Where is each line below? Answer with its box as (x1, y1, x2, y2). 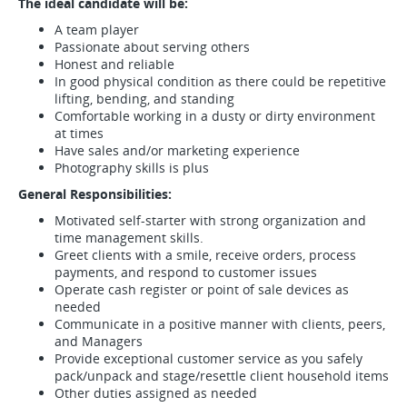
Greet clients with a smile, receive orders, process (55, 246, 356, 263)
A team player (55, 21, 139, 38)
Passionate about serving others (55, 38, 250, 55)
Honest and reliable (55, 55, 174, 73)
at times (55, 124, 104, 142)
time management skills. (55, 229, 203, 246)
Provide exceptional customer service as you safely (55, 350, 362, 367)
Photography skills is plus (55, 159, 209, 176)
